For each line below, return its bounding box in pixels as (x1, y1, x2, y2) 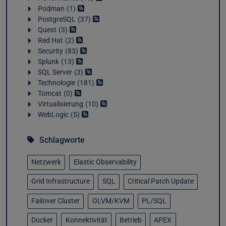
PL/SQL (141, 196, 166, 205)
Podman (37, 4, 65, 13)
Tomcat (37, 89, 62, 98)
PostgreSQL (37, 15, 76, 24)
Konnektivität (65, 216, 107, 225)
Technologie (37, 78, 75, 87)
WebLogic (37, 110, 69, 119)
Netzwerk (31, 158, 62, 166)
